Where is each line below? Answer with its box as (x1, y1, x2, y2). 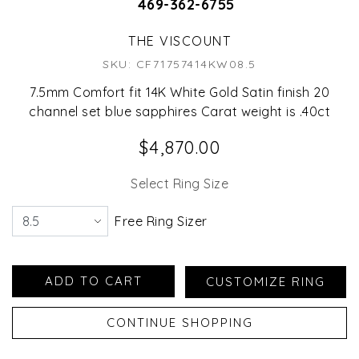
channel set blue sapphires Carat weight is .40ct (29, 103, 330, 120)
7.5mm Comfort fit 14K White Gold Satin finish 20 (30, 84, 329, 101)
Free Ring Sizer (115, 213, 208, 230)
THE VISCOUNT (128, 33, 231, 50)
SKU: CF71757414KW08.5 (103, 57, 256, 72)
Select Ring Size (131, 175, 228, 192)
